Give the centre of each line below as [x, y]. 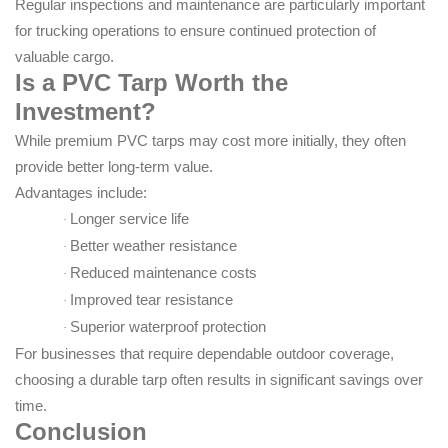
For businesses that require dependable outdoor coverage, [204, 354]
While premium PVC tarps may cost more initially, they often [210, 141]
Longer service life [129, 219]
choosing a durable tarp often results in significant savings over [219, 380]
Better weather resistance [153, 246]
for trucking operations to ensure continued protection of [195, 31]
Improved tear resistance [151, 300]
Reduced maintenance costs [163, 273]
